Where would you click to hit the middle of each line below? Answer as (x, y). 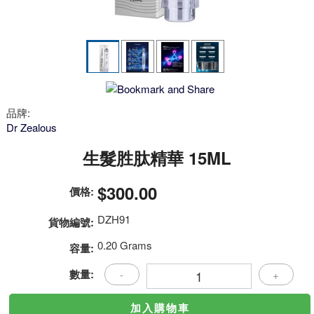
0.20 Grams (124, 245)
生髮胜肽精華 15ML (157, 158)
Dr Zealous (31, 128)
